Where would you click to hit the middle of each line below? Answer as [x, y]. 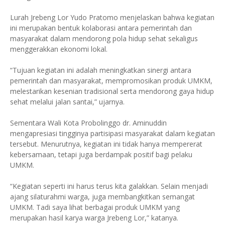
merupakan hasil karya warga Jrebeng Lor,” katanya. [94, 218]
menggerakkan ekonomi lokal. [59, 49]
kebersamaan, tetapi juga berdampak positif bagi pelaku [101, 154]
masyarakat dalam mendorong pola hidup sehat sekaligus [104, 38]
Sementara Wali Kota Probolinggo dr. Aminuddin [88, 123]
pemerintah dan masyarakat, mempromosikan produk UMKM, [111, 81]
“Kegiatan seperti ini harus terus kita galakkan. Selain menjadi [109, 186]
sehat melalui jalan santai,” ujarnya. [67, 102]
